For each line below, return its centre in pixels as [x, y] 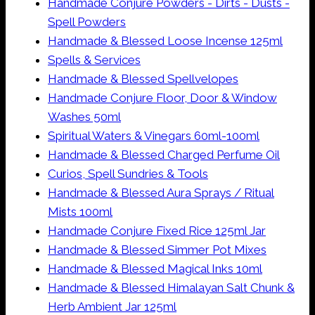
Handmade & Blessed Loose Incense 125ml [165, 41]
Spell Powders [87, 22]
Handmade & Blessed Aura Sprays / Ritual [161, 193]
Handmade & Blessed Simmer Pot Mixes [157, 250]
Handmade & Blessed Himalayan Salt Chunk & [171, 288]
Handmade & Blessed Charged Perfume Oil [164, 155]
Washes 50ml [84, 117]
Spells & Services [94, 60]
